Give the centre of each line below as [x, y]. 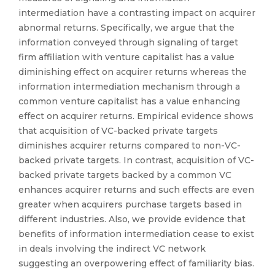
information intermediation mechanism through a [129, 87]
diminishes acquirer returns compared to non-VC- [130, 145]
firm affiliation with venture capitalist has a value [126, 57]
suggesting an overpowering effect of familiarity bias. [136, 263]
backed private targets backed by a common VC [125, 175]
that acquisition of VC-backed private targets [118, 131]
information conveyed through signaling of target [128, 42]
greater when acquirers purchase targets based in [130, 204]
